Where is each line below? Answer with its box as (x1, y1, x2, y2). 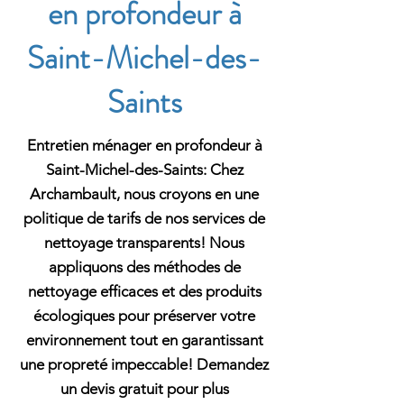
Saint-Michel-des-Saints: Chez (45, 161, 243, 179)
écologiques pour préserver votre (33, 307, 255, 325)
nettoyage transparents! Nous (44, 234, 244, 252)
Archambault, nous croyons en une (30, 185, 259, 203)
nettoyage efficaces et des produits (27, 282, 262, 300)
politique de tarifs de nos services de (23, 209, 265, 227)
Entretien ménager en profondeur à (26, 136, 262, 154)
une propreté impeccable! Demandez (20, 355, 269, 373)
